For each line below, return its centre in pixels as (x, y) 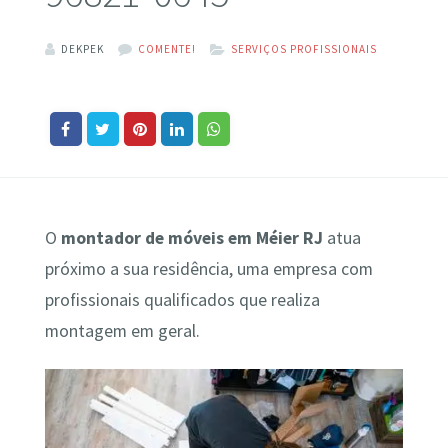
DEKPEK (82, 48)
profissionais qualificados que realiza (182, 299)
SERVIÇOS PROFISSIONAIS (303, 48)
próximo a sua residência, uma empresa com (208, 268)
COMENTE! (166, 48)
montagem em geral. (122, 330)
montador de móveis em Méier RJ (191, 237)
